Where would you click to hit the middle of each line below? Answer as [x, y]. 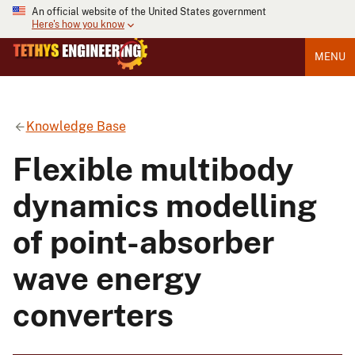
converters [93, 315]
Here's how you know [78, 25]
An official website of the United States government [149, 12]
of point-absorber [143, 242]
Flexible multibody [153, 169]
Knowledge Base [76, 126]
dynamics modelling [165, 205]
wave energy [107, 278]
